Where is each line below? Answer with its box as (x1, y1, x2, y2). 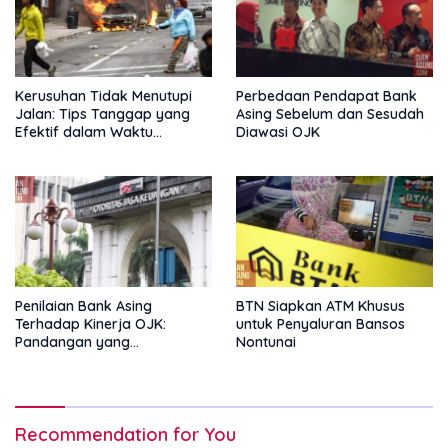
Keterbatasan (15, 140, 107, 159)
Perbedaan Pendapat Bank (236, 86, 417, 105)
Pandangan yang (15, 332, 130, 351)
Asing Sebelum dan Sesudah (236, 104, 424, 123)
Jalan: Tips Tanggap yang (15, 104, 190, 123)
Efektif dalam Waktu (15, 122, 153, 141)
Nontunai (236, 332, 296, 351)
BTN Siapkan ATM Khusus (236, 296, 405, 315)
